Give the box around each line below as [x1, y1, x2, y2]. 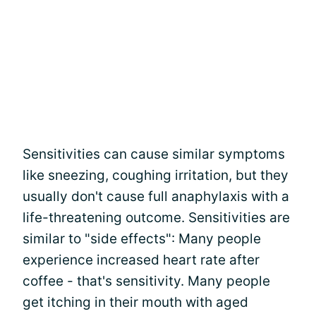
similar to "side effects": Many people [23, 230, 261, 247]
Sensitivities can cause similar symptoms [23, 145, 285, 162]
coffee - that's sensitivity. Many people [23, 272, 270, 289]
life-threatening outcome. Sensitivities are [23, 209, 290, 226]
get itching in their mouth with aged [23, 293, 248, 310]
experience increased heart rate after [23, 251, 260, 268]
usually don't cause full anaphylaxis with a [23, 188, 289, 205]
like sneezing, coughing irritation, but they [23, 166, 288, 183]
